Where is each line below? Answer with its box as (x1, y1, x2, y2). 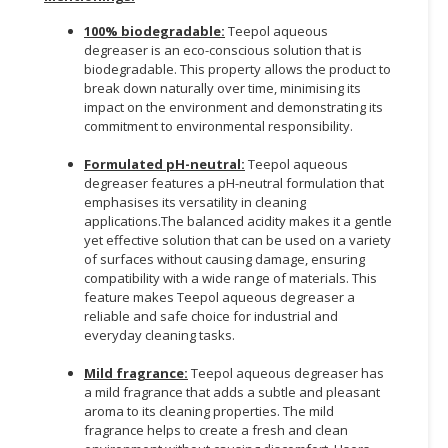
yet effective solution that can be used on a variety (84, 230, 391, 249)
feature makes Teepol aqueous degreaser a (84, 287, 355, 306)
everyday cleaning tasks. (84, 325, 238, 344)
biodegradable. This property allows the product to (84, 59, 391, 78)
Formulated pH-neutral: (84, 154, 245, 173)
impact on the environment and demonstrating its (84, 97, 383, 116)
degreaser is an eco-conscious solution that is (84, 40, 362, 59)
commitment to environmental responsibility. (84, 116, 353, 135)
